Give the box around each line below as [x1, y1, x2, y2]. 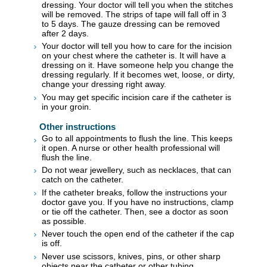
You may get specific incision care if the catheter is [42, 92, 231, 102]
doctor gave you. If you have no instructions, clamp [42, 197, 234, 207]
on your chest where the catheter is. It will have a [42, 51, 226, 61]
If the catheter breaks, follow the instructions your [42, 187, 227, 197]
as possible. [42, 216, 86, 226]
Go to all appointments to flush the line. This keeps [42, 133, 232, 143]
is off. [42, 238, 62, 249]
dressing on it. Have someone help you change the [42, 60, 234, 70]
